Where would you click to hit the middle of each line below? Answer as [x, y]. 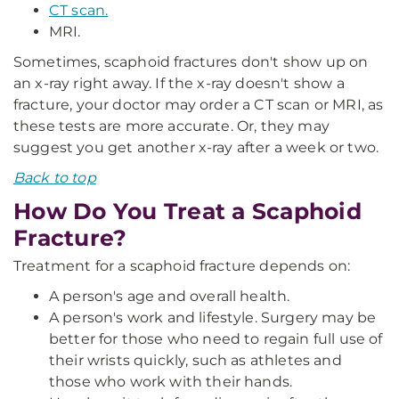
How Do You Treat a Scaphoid [187, 211]
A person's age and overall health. [170, 296]
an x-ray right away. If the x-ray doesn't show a [179, 83]
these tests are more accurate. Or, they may [171, 126]
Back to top [55, 178]
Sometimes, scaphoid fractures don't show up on [191, 62]
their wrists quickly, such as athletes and [195, 360]
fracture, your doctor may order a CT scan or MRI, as [199, 105]
